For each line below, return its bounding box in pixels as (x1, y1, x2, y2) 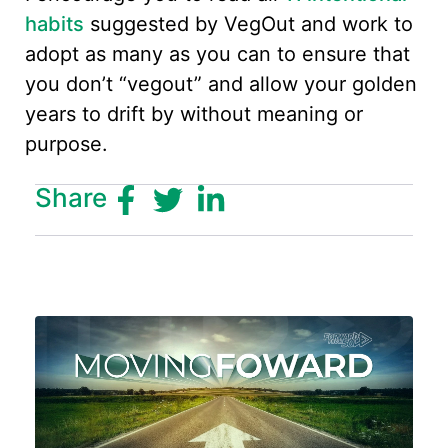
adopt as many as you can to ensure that (25, 42, 410, 67)
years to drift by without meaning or (25, 102, 363, 127)
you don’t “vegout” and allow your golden (25, 72, 417, 97)
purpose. (25, 132, 108, 157)
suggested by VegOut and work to (84, 12, 413, 37)
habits (25, 12, 84, 37)
